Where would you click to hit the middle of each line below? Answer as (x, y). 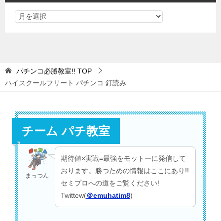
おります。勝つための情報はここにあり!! (125, 170)
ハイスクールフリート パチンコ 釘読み (66, 83)
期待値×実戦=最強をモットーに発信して (123, 158)
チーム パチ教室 (66, 131)
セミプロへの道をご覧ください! (110, 183)
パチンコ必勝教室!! (46, 71)
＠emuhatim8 (108, 195)
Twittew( (73, 195)
